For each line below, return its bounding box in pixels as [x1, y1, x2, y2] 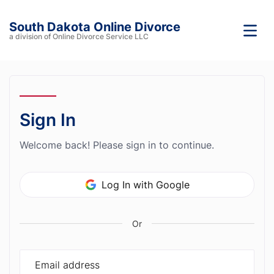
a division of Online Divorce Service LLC [9, 31, 149, 41]
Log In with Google [101, 179, 190, 191]
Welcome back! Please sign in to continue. [20, 139, 214, 151]
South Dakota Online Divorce [9, 19, 180, 34]
